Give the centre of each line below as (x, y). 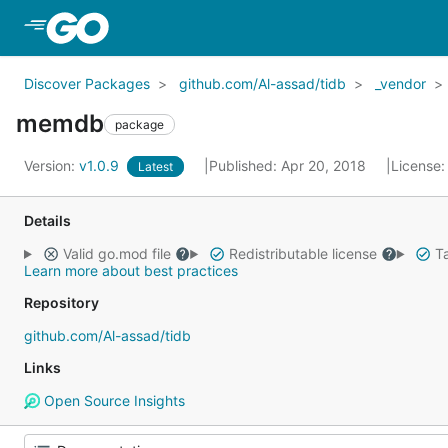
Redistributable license (302, 253)
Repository (61, 302)
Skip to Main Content (193, 27)
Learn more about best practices (131, 270)
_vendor (400, 83)
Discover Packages (87, 83)
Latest (155, 166)
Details (47, 220)
